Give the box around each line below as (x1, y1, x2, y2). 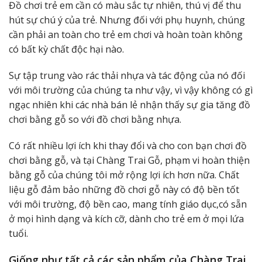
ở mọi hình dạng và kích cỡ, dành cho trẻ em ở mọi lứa (9, 212, 244, 225)
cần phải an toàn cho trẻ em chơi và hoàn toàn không (9, 27, 243, 41)
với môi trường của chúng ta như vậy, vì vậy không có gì (9, 83, 253, 96)
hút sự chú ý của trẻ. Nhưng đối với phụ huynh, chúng (9, 13, 245, 26)
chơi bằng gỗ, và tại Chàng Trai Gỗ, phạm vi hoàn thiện (9, 153, 250, 167)
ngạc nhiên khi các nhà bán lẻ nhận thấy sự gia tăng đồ (9, 98, 250, 111)
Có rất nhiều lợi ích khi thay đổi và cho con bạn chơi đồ (9, 139, 247, 152)
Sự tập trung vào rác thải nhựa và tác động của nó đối (9, 68, 245, 82)
